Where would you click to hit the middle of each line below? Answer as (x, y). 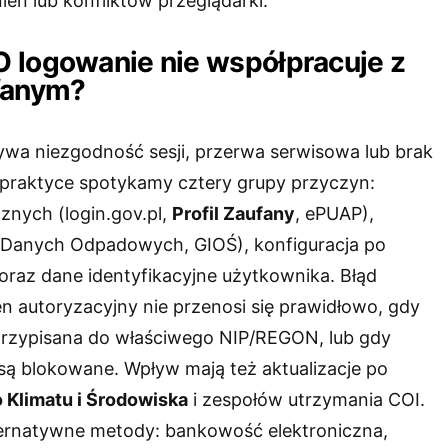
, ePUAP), (334, 213)
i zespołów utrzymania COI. (306, 399)
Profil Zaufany (233, 213)
